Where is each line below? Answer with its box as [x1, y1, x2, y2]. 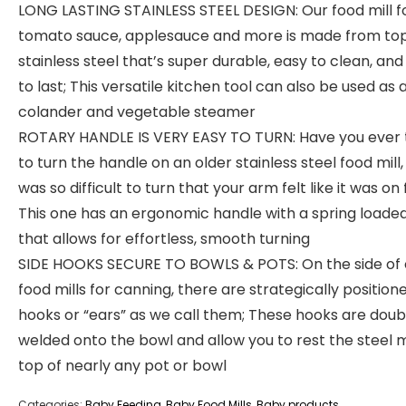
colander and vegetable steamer [18, 101, 256, 122]
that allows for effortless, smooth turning [18, 228, 310, 249]
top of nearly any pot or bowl [18, 355, 227, 376]
